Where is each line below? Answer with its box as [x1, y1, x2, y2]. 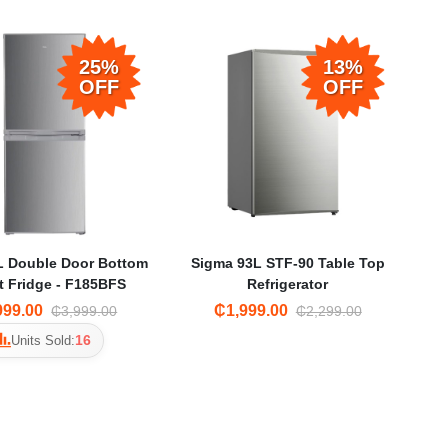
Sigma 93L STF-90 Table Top [190, 254, 385, 271]
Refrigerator [247, 275, 329, 292]
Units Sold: [11, 332, 76, 348]
